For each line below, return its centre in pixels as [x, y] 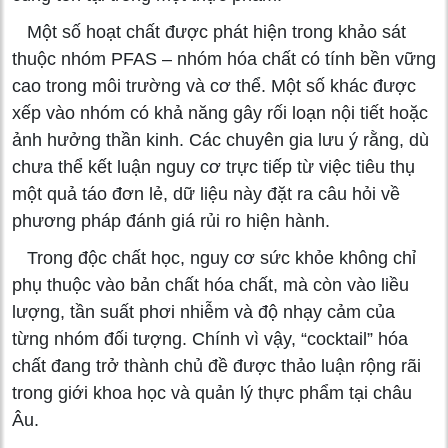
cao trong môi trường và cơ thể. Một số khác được [214, 85]
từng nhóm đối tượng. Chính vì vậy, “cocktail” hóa [210, 338]
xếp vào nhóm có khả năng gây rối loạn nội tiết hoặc [220, 112]
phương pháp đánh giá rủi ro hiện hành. [171, 220]
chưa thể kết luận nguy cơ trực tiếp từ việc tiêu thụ [213, 166]
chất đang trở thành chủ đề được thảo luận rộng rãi [216, 365]
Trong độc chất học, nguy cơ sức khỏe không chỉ [214, 257]
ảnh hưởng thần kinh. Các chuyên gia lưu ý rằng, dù [220, 139]
